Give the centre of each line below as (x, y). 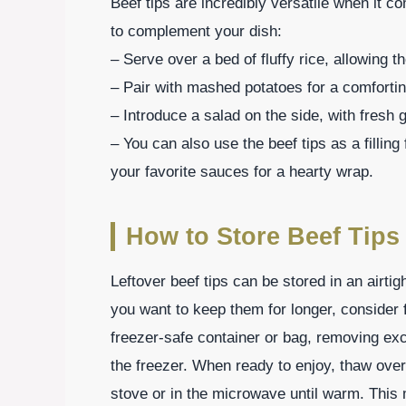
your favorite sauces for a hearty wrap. (242, 171)
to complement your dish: (196, 31)
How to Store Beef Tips (263, 236)
